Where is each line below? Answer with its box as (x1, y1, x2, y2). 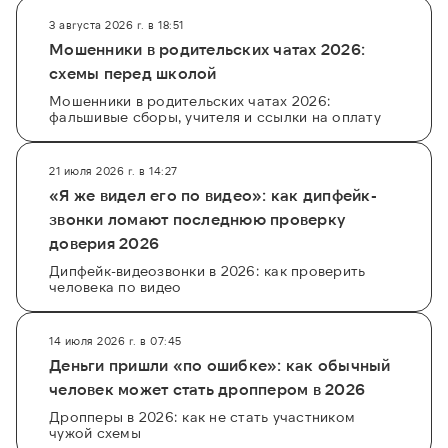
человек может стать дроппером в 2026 (49, 379, 365, 399)
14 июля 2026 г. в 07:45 (49, 334, 182, 348)
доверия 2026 (49, 233, 159, 253)
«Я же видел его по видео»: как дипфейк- (49, 185, 377, 205)
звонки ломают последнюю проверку (49, 209, 346, 229)
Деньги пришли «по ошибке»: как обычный (49, 355, 391, 375)
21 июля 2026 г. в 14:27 (49, 164, 178, 178)
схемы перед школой (49, 63, 217, 83)
